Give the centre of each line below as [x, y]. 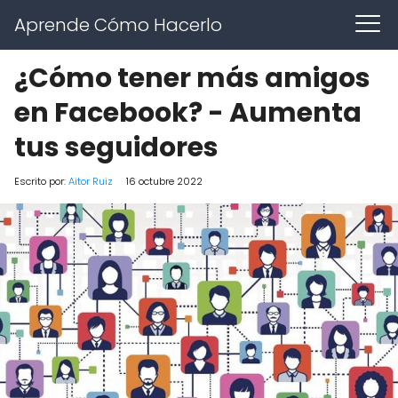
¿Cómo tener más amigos [192, 78]
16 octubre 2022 [164, 181]
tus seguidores [116, 147]
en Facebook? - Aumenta [188, 113]
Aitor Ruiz [91, 181]
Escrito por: [41, 181]
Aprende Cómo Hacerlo [118, 25]
